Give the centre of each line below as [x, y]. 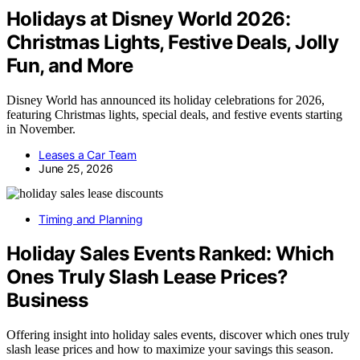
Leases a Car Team [88, 155]
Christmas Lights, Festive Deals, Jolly [173, 43]
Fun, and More [70, 66]
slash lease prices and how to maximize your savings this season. [170, 349]
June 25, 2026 [76, 169]
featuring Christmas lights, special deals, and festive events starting [174, 115]
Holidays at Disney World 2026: [148, 19]
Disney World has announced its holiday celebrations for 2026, [166, 100]
